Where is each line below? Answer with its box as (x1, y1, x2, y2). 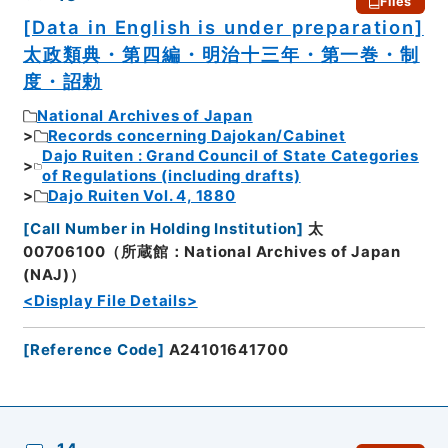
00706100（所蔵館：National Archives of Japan (22, 242, 401, 261)
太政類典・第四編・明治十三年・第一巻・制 (22, 42, 420, 65)
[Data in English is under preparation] (22, 15, 424, 38)
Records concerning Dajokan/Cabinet (47, 127, 346, 146)
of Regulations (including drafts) (42, 167, 301, 186)
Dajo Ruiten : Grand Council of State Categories (42, 147, 419, 166)
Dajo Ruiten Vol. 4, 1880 (47, 187, 236, 206)
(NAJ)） (22, 265, 86, 284)
